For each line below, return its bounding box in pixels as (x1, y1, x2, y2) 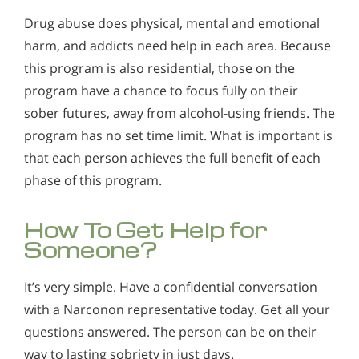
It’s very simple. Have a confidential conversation (24, 278, 317, 296)
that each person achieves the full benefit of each (24, 149, 321, 167)
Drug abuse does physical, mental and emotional (24, 14, 320, 33)
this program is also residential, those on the (24, 59, 295, 78)
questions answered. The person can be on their (24, 323, 317, 341)
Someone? (24, 236, 158, 264)
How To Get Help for (24, 216, 267, 244)
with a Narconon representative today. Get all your (24, 301, 330, 319)
